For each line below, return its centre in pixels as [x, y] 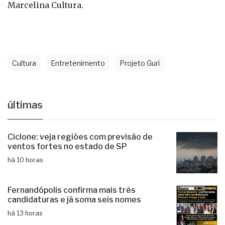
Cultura [24, 46]
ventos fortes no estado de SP [67, 130]
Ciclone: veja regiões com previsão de [80, 120]
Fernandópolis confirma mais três [72, 173]
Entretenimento [78, 46]
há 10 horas [25, 143]
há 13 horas [25, 196]
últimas [25, 88]
